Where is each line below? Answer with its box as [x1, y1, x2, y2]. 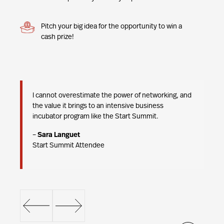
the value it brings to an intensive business [32, 102, 163, 110]
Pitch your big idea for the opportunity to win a [41, 23, 182, 30]
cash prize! [41, 33, 75, 41]
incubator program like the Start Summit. [32, 113, 158, 120]
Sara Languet [37, 131, 80, 139]
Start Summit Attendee [32, 142, 104, 149]
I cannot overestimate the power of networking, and [32, 92, 191, 99]
